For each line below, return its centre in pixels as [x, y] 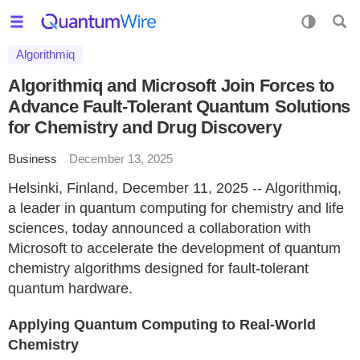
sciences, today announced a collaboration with [160, 228]
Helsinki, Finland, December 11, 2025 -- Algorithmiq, [175, 188]
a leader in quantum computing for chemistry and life [176, 208]
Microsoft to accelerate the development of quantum [174, 248]
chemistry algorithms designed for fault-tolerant [158, 268]
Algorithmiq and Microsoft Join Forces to [172, 86]
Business [33, 159]
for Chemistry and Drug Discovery [145, 127]
